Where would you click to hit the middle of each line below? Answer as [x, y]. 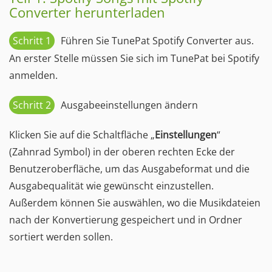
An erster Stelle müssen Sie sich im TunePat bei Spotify [134, 58]
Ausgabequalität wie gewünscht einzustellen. [111, 186]
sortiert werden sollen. [61, 237]
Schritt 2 [32, 105]
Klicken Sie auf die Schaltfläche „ [82, 135]
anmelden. [33, 75]
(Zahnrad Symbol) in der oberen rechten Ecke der [122, 152]
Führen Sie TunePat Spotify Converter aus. [157, 41]
